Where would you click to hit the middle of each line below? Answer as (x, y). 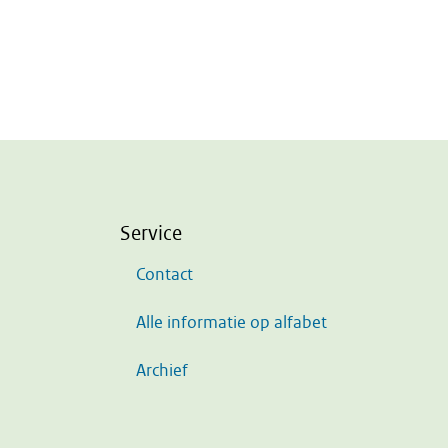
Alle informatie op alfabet (231, 322)
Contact (164, 274)
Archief (162, 370)
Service (151, 233)
